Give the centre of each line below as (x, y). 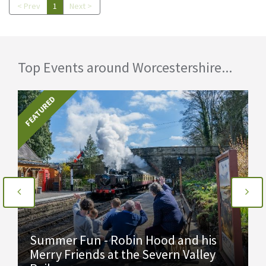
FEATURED (40, 111)
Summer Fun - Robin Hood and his (123, 240)
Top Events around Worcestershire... (125, 67)
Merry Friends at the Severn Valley (123, 254)
